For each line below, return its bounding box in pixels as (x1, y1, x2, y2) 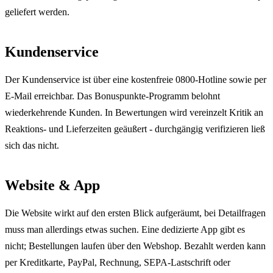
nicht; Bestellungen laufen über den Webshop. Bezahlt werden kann (5, 241, 266, 252)
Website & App (5, 177, 100, 194)
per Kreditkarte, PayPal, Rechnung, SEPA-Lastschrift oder (5, 257, 230, 268)
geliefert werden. (5, 7, 69, 18)
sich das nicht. (5, 140, 59, 151)
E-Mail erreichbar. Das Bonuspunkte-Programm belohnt (5, 91, 220, 102)
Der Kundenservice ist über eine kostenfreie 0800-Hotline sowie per (5, 74, 266, 85)
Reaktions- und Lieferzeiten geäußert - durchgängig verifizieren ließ (5, 124, 265, 135)
